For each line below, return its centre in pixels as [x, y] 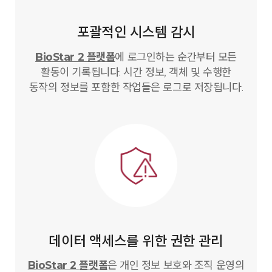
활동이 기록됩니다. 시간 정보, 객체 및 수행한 [136, 72]
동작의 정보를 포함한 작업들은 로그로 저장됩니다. [136, 87]
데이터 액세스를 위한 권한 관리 [136, 241]
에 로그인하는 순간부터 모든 [176, 56]
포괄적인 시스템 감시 [136, 32]
